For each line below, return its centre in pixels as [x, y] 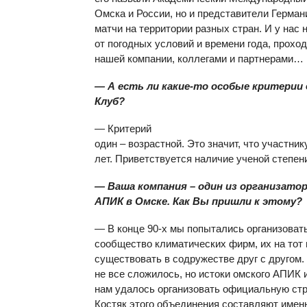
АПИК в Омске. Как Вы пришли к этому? [198, 201]
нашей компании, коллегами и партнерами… [199, 59]
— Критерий [123, 128]
